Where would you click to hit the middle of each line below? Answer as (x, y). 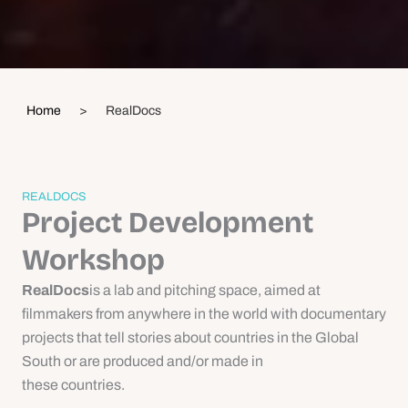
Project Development (168, 222)
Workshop (93, 260)
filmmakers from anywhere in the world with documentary (204, 313)
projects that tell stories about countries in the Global (190, 337)
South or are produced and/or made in (143, 361)
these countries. (73, 384)
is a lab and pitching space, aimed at (205, 290)
